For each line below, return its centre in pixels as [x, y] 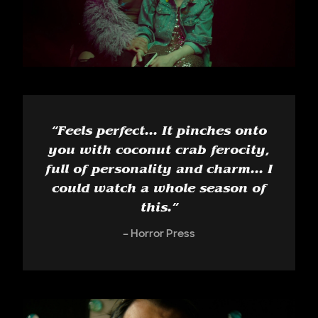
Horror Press [163, 233]
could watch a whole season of [159, 190]
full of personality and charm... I [159, 171]
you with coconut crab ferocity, [159, 152]
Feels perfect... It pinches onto [162, 132]
